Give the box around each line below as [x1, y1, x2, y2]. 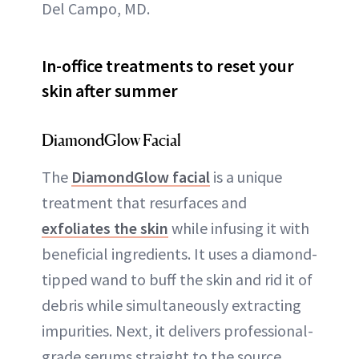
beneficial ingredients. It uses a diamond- [42, 243, 317, 264]
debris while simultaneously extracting [42, 294, 301, 315]
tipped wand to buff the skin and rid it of [42, 268, 313, 289]
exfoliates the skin [42, 217, 168, 238]
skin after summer [42, 79, 178, 102]
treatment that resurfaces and [42, 192, 247, 212]
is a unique [210, 166, 282, 187]
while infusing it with [168, 217, 309, 238]
